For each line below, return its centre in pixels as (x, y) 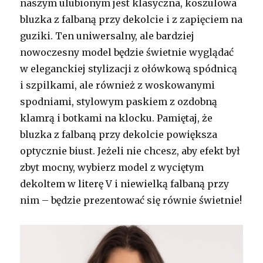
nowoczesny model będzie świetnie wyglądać (127, 52)
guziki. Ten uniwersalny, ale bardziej (107, 36)
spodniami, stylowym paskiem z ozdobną (119, 101)
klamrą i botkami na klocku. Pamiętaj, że (117, 118)
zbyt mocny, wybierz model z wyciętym (112, 167)
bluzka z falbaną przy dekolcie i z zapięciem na (131, 19)
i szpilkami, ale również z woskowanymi (118, 85)
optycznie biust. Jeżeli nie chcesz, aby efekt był (130, 151)
